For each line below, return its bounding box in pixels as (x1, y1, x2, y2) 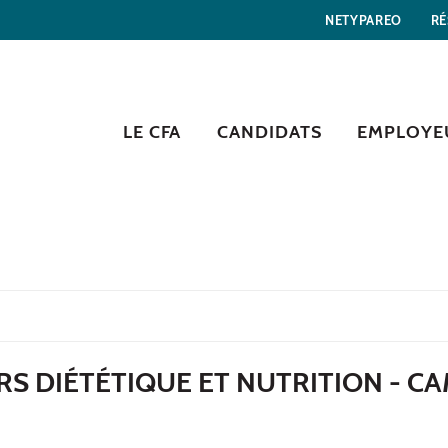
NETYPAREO (324, 11, 402, 28)
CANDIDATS (217, 120, 322, 143)
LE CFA (122, 120, 182, 143)
